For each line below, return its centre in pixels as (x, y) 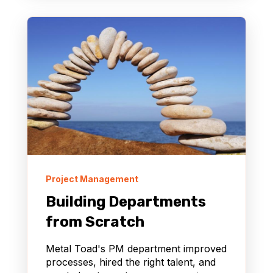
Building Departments (126, 201)
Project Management (92, 179)
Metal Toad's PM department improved (136, 248)
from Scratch (95, 222)
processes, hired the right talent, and (131, 262)
